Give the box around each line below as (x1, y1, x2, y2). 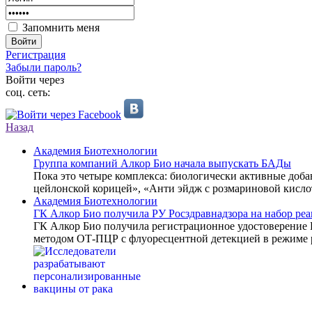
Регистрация (6, 49, 65, 61)
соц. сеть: (6, 86, 50, 98)
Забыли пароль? (6, 61, 81, 73)
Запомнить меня (22, 22, 100, 33)
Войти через (6, 74, 64, 86)
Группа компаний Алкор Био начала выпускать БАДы (33, 157, 291, 169)
